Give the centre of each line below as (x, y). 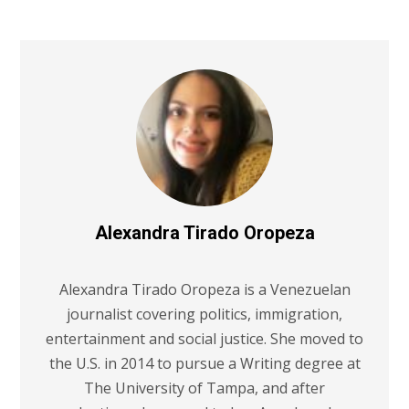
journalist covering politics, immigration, (204, 314)
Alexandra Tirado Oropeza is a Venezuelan (204, 289)
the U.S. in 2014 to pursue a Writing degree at (204, 363)
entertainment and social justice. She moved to (204, 338)
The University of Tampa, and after (204, 388)
